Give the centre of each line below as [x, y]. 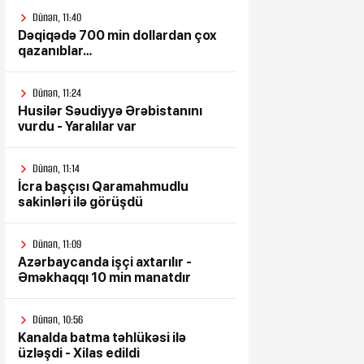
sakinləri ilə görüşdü [80, 202]
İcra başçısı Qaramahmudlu [103, 187]
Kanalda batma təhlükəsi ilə [102, 338]
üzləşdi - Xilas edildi [79, 353]
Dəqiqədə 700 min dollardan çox [117, 36]
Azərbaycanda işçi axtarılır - [105, 262]
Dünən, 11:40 [57, 18]
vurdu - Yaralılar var [77, 127]
